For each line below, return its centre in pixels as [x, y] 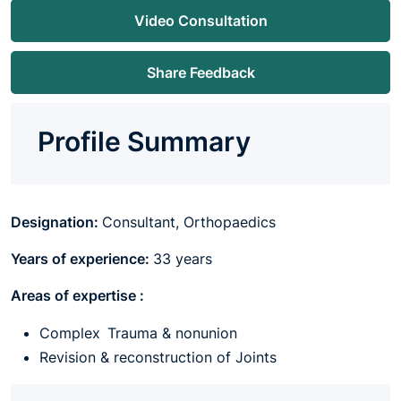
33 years [185, 259]
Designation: [56, 222]
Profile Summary [144, 141]
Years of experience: [82, 259]
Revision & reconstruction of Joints [160, 357]
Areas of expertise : [80, 295]
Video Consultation [200, 21]
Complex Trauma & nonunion [141, 333]
